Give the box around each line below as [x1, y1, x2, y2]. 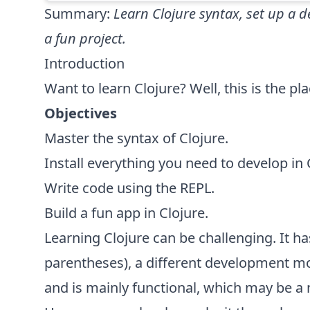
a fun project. [44, 29, 126, 48]
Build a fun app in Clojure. [44, 203, 208, 222]
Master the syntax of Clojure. [44, 129, 228, 147]
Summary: [44, 4, 113, 23]
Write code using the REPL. [44, 179, 215, 197]
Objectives [44, 104, 117, 122]
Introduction [44, 54, 125, 73]
